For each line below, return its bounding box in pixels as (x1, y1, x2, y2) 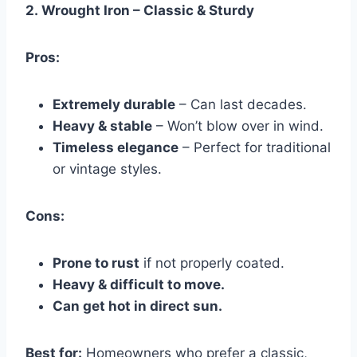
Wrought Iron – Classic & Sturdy (41, 2, 254, 19)
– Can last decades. (175, 96, 307, 113)
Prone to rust (53, 255, 139, 272)
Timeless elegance (53, 139, 178, 156)
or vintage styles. (53, 161, 162, 178)
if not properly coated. (139, 255, 284, 272)
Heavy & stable (53, 118, 152, 135)
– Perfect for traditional (178, 139, 331, 156)
